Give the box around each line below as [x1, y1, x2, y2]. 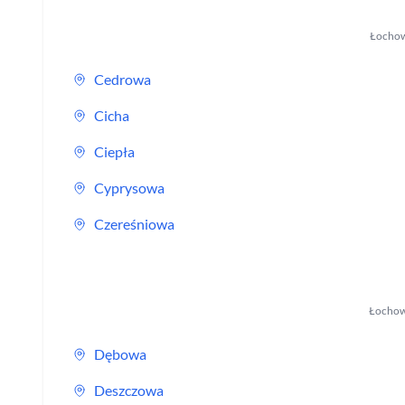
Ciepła [94, 143, 135, 160]
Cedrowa [94, 71, 151, 88]
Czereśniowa [94, 215, 174, 232]
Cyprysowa [94, 179, 165, 196]
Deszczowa [94, 381, 164, 399]
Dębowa [94, 345, 146, 363]
